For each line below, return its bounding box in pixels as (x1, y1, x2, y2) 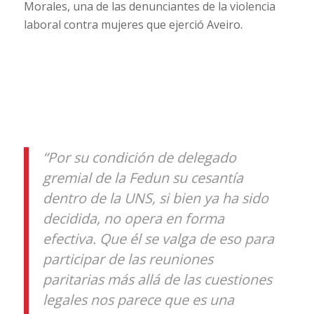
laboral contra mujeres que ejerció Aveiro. (23, 17, 243, 33)
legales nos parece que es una (42, 290, 234, 310)
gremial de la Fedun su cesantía (42, 168, 243, 188)
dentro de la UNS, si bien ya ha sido (42, 189, 268, 208)
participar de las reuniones (42, 250, 213, 269)
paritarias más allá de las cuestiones (42, 270, 272, 289)
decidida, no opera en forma (42, 209, 224, 228)
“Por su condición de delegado (42, 148, 236, 168)
